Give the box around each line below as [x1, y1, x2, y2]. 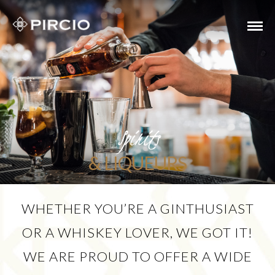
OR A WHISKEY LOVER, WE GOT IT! [22, 224, 253, 241]
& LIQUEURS [88, 152, 187, 174]
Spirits [117, 123, 158, 153]
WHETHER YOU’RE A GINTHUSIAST [21, 200, 254, 217]
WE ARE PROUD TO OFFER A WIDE [23, 248, 252, 265]
